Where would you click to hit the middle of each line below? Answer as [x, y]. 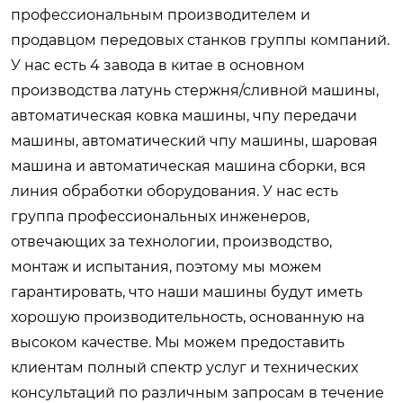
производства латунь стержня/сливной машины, [195, 90]
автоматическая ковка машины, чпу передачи [184, 115]
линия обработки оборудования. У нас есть [175, 191]
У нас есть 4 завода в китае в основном [158, 65]
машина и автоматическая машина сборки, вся [188, 166]
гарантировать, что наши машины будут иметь [187, 291]
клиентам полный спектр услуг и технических [184, 367]
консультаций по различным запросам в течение [197, 392]
